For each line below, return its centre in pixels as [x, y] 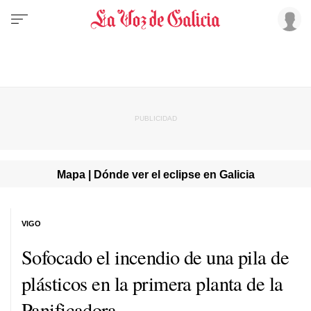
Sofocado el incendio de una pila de [155, 257]
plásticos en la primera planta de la [152, 283]
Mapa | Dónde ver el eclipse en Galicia [155, 174]
